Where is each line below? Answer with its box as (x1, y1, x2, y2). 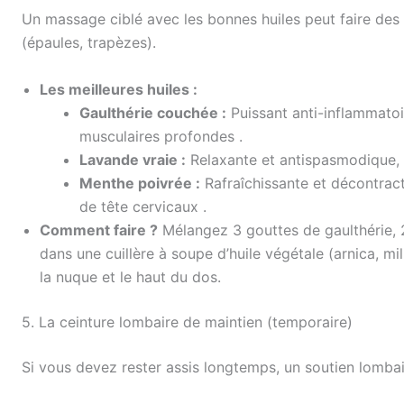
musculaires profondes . (79, 126, 243, 145)
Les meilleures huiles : (40, 79, 197, 98)
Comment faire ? (40, 220, 158, 239)
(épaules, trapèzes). (22, 33, 156, 52)
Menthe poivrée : (79, 173, 200, 192)
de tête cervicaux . (79, 197, 207, 216)
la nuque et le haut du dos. (40, 267, 221, 286)
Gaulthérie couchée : (79, 103, 226, 122)
